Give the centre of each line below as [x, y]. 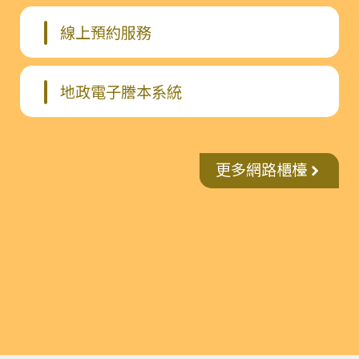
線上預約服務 [105, 33]
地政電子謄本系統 [121, 92]
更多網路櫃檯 [261, 171]
